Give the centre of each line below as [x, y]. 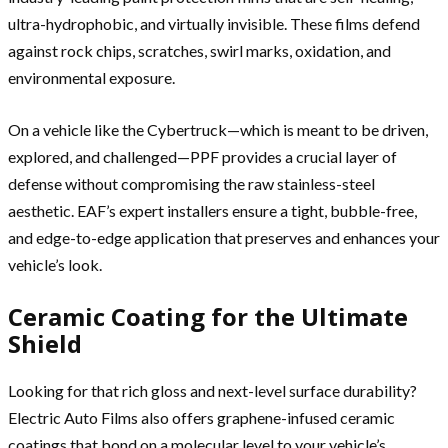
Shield [45, 343]
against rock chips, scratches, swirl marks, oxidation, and [199, 50]
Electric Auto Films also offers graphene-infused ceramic [201, 417]
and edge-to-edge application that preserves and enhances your [224, 237]
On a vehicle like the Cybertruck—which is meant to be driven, [218, 129]
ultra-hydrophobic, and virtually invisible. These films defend [214, 23]
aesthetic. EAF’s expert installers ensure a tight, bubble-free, [212, 210]
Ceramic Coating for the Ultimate [208, 316]
